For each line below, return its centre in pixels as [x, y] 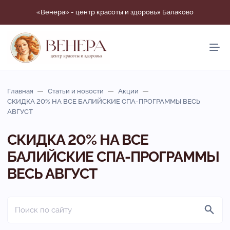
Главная [20, 91]
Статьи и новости [76, 91]
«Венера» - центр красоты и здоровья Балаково [115, 12]
